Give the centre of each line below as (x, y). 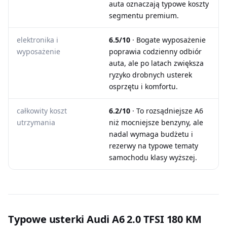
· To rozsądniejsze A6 (167, 111)
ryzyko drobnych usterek (150, 75)
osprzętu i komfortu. (143, 86)
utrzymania (36, 122)
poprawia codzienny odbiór (155, 51)
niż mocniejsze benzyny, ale (156, 122)
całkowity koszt (42, 111)
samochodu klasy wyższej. (153, 157)
